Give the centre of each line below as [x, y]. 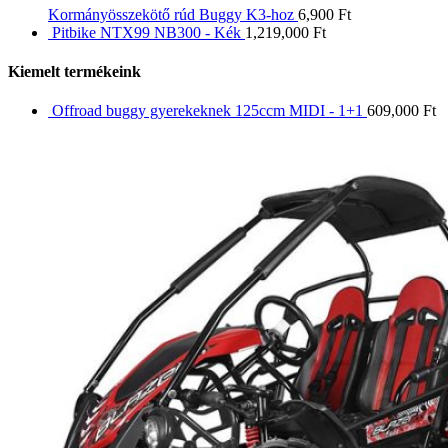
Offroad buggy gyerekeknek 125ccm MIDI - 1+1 [207, 111]
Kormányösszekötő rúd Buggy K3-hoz [171, 14]
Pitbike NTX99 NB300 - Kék [146, 32]
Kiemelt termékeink [74, 71]
